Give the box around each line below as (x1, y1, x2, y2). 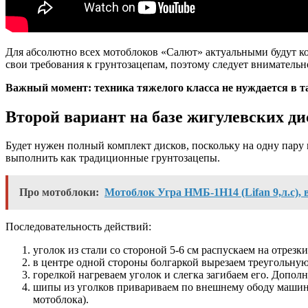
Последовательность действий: (5, 221, 151, 233)
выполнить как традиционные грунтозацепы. (5, 152, 220, 164)
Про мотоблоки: (19, 186, 99, 199)
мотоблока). (33, 294, 89, 306)
